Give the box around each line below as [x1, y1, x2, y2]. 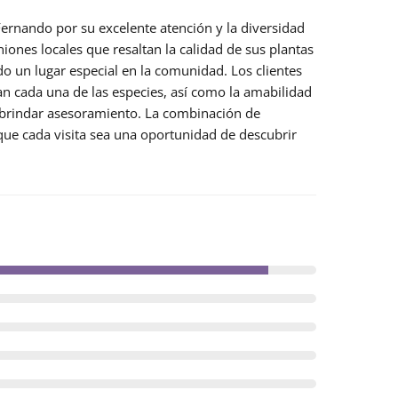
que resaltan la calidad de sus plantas [83, 40, 314, 59]
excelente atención [99, 19, 212, 37]
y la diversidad [212, 19, 305, 37]
